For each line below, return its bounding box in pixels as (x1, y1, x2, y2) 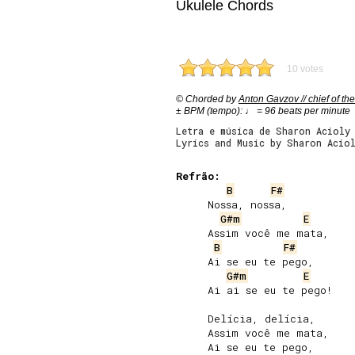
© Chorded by (176, 94, 239, 105)
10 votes (287, 63, 323, 74)
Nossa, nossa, (176, 197, 287, 212)
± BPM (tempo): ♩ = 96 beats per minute (176, 105, 350, 116)
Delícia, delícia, (176, 311, 315, 326)
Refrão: (176, 169, 220, 183)
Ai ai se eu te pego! (176, 283, 333, 297)
